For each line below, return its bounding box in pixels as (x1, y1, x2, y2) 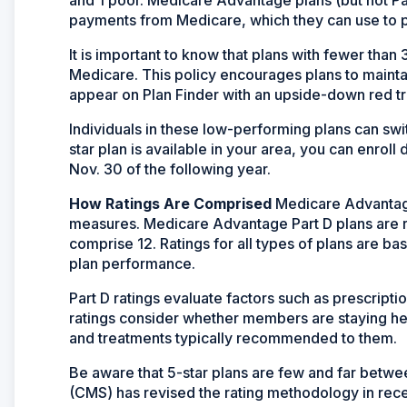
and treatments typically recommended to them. (69, 328, 397, 347)
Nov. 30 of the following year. (69, 159, 271, 178)
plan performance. (69, 253, 195, 273)
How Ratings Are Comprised (69, 194, 272, 213)
